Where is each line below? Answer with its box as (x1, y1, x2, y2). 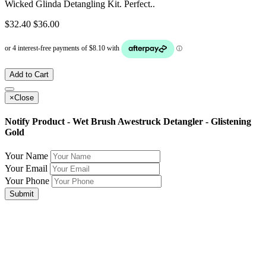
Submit (9, 189, 34, 199)
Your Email (5, 163, 47, 174)
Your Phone (5, 176, 49, 186)
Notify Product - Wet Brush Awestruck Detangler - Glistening (5, 116, 251, 127)
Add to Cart (9, 69, 49, 79)
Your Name (5, 151, 48, 161)
